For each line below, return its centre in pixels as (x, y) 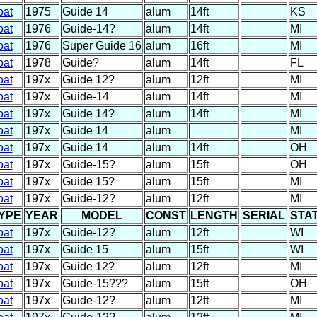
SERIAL (264, 215)
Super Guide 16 (102, 45)
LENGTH (214, 215)
